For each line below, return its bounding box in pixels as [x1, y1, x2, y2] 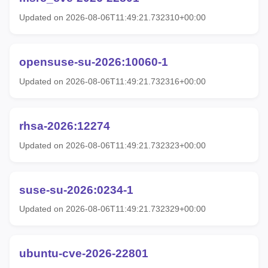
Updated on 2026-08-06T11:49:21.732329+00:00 [19, 204, 206, 214]
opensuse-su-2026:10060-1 [19, 56, 168, 69]
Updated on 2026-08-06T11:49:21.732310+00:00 [19, 13, 206, 23]
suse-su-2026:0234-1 [19, 183, 133, 196]
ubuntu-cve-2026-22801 [19, 247, 148, 260]
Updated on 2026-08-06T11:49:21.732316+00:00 [19, 76, 206, 86]
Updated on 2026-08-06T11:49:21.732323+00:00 [19, 140, 206, 150]
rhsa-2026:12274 [19, 119, 110, 132]
